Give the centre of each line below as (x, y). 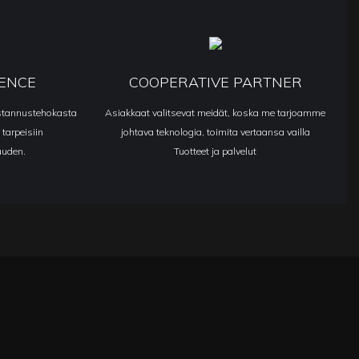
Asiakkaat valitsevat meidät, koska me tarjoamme (216, 112)
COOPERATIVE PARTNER (215, 82)
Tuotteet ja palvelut (216, 151)
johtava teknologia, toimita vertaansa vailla (215, 131)
